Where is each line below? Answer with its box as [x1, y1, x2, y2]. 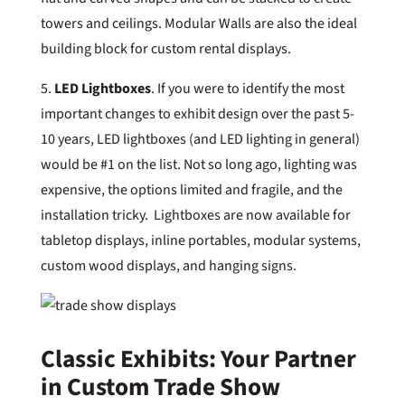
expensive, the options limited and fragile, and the [40, 179, 343, 200]
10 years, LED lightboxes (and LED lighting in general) [40, 128, 360, 149]
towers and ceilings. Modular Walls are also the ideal [40, 13, 357, 33]
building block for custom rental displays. [40, 38, 294, 59]
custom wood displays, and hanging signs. [40, 255, 299, 276]
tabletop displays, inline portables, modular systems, [40, 230, 361, 250]
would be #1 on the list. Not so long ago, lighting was [40, 154, 357, 174]
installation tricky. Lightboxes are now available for [40, 204, 351, 225]
